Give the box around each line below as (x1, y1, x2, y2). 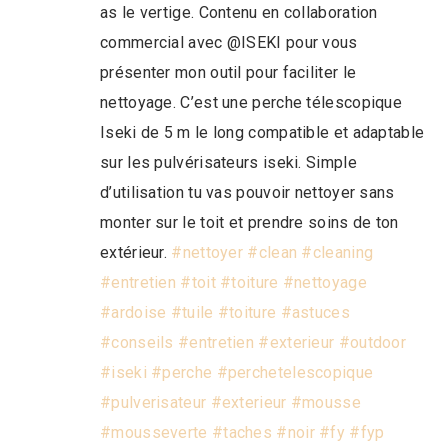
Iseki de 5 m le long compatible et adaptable (100, 122, 425, 142)
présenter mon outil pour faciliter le (100, 62, 357, 82)
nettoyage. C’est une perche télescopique (100, 92, 402, 112)
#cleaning (301, 242, 374, 262)
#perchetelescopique (216, 362, 374, 382)
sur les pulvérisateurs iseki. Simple (100, 152, 357, 172)
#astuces (280, 302, 350, 322)
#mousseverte (100, 422, 208, 442)
